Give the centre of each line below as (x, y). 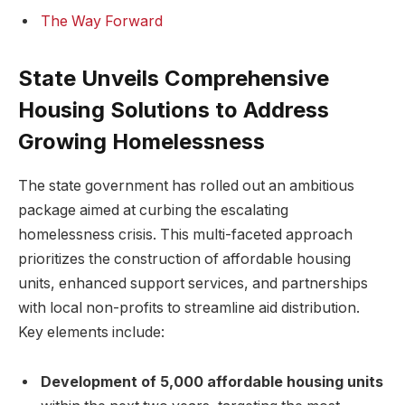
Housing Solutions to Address (174, 109)
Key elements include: (91, 332)
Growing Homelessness (141, 141)
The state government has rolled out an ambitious (186, 185)
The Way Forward (102, 21)
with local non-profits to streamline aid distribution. (189, 307)
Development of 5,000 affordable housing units (212, 382)
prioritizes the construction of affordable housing (184, 259)
